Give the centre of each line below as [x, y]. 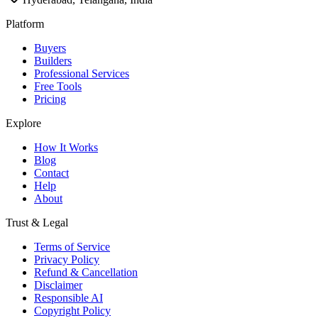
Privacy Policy [67, 259]
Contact [51, 172]
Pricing [50, 99]
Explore [23, 123]
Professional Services [82, 73]
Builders [53, 60]
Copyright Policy [72, 310]
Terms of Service [72, 246]
